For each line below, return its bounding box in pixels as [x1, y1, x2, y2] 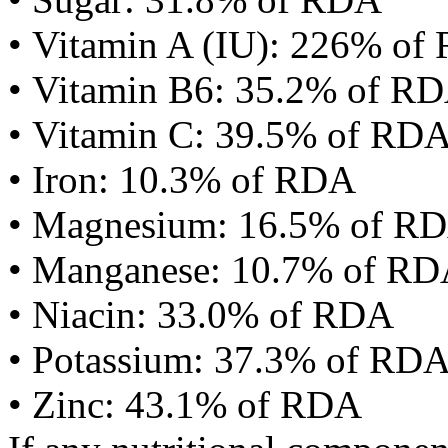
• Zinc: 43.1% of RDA [8, 383, 362, 426]
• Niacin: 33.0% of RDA [8, 293, 394, 336]
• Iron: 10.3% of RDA [8, 158, 356, 201]
